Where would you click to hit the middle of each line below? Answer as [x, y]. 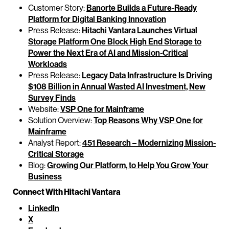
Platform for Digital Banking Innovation [97, 19]
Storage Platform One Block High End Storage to [115, 42]
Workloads [48, 64]
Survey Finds [52, 98]
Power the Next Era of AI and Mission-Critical [108, 53]
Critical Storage [56, 154]
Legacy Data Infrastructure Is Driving [147, 75]
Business [45, 177]
